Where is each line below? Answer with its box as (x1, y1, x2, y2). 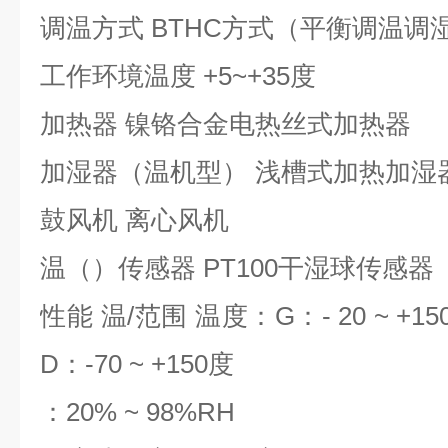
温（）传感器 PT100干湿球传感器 (40, 253, 434, 283)
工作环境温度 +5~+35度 (40, 61, 316, 91)
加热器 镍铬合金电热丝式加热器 (40, 109, 411, 139)
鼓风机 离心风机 (40, 205, 229, 235)
